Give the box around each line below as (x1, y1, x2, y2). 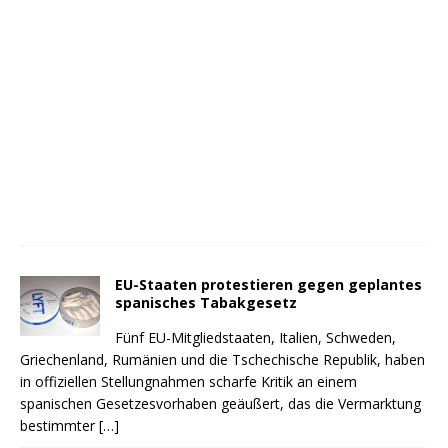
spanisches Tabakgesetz (115, 293, 297, 312)
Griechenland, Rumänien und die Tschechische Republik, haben (20, 350, 425, 369)
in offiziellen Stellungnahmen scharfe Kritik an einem (20, 372, 357, 391)
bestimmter (20, 416, 99, 435)
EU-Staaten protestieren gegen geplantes (115, 275, 422, 294)
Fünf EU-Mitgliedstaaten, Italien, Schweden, (115, 328, 396, 347)
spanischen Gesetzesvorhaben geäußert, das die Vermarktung (20, 394, 421, 413)
